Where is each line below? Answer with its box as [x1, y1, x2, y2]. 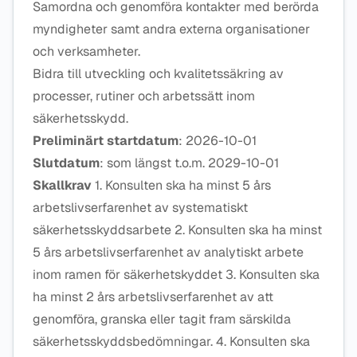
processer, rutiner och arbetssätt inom [33, 88, 255, 104]
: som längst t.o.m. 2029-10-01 [100, 155, 279, 171]
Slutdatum [33, 155, 100, 171]
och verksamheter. [33, 43, 140, 60]
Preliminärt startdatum [33, 132, 178, 149]
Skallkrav [33, 177, 92, 194]
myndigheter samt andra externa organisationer [33, 21, 310, 37]
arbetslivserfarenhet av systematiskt [33, 199, 248, 216]
